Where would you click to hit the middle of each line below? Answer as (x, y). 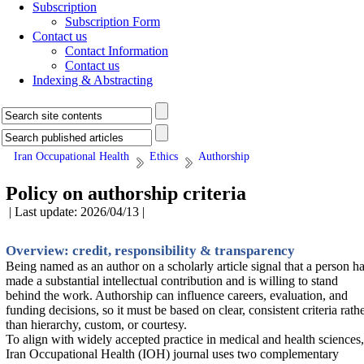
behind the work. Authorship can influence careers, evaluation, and (177, 295)
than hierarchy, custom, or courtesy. (96, 325)
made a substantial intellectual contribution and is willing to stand (172, 281)
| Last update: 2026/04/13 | (77, 212)
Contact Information (117, 51)
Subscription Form (113, 22)
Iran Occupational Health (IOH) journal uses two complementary (172, 354)
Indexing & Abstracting (93, 80)
